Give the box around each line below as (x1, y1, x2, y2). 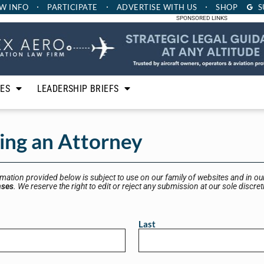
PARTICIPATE (47, 2, 98, 12)
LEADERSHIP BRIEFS (37, 82, 119, 94)
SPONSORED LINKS (176, 15, 227, 21)
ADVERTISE (116, 2, 161, 12)
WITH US (161, 2, 197, 12)
